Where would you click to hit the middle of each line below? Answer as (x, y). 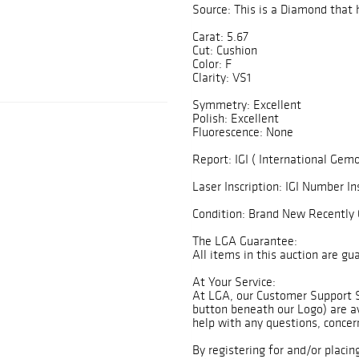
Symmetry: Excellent (247, 105)
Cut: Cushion (225, 50)
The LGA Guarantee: (245, 241)
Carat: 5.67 (220, 37)
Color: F (212, 64)
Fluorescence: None (243, 132)
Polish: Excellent (236, 119)
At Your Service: (234, 282)
